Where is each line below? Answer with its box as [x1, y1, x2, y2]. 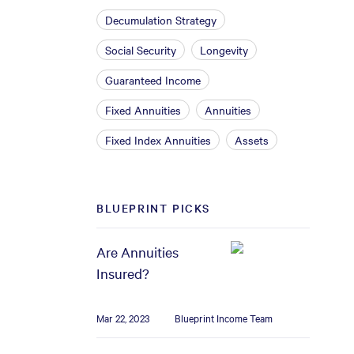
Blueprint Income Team [175, 311, 273, 325]
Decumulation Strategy [105, 12, 217, 28]
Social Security [105, 42, 176, 58]
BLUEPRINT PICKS [96, 200, 210, 216]
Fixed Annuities [105, 102, 181, 118]
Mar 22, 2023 [96, 311, 149, 325]
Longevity [200, 42, 248, 58]
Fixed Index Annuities [105, 132, 211, 148]
